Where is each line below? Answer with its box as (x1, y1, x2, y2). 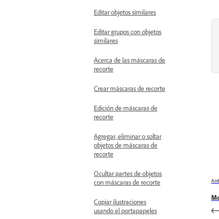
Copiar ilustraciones (94, 197, 146, 206)
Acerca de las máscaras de (94, 56, 165, 64)
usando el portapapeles (94, 206, 157, 215)
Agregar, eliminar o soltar (94, 132, 161, 140)
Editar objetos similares (94, 8, 156, 16)
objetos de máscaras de (94, 141, 157, 149)
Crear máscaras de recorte (94, 84, 165, 92)
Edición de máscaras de (94, 104, 157, 112)
